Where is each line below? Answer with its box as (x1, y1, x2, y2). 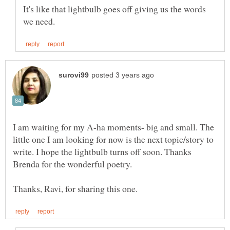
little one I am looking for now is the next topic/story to (13, 133, 214, 146)
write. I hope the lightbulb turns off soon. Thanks (13, 145, 191, 158)
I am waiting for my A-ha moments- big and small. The (13, 121, 214, 133)
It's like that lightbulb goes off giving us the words (23, 3, 206, 15)
